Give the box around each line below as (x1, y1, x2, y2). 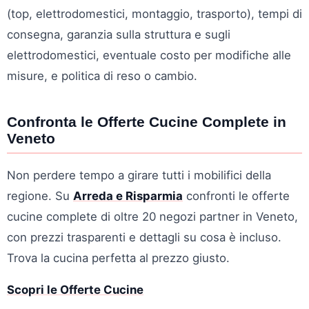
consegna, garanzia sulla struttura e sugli (7, 27, 230, 41)
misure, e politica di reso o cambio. (7, 68, 197, 83)
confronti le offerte (183, 188, 290, 203)
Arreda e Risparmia (73, 188, 183, 203)
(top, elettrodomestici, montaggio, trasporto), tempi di (7, 6, 302, 21)
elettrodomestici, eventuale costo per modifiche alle (7, 48, 291, 62)
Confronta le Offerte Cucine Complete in (7, 113, 286, 130)
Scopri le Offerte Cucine (7, 282, 143, 297)
